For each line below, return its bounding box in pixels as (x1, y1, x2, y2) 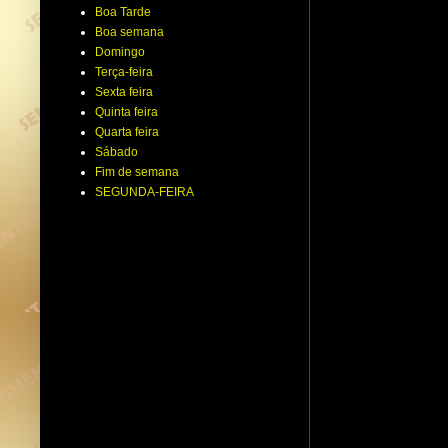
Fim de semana (95, 164, 179, 179)
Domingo (95, 44, 145, 59)
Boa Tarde (95, 4, 151, 19)
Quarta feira (95, 124, 159, 139)
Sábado (95, 144, 138, 159)
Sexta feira (95, 84, 153, 99)
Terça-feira (95, 64, 153, 79)
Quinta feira (95, 104, 158, 119)
